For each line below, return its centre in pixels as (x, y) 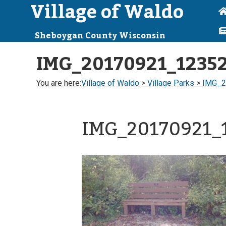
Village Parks (171, 83)
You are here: (59, 83)
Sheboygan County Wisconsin (100, 36)
